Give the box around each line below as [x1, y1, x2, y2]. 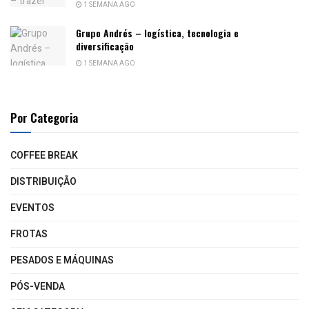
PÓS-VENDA [10, 279, 65, 295]
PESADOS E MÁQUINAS [10, 253, 114, 268]
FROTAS [10, 227, 48, 242]
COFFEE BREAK [10, 148, 78, 163]
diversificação [76, 39, 134, 54]
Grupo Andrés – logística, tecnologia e [76, 26, 239, 41]
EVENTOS [10, 201, 54, 216]
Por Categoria [10, 109, 78, 127]
